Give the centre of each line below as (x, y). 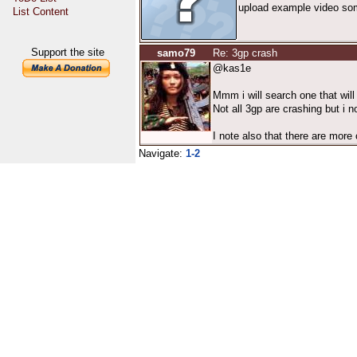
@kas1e (232, 68)
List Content (41, 12)
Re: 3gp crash (245, 53)
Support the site (68, 52)
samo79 (176, 53)
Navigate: (162, 153)
